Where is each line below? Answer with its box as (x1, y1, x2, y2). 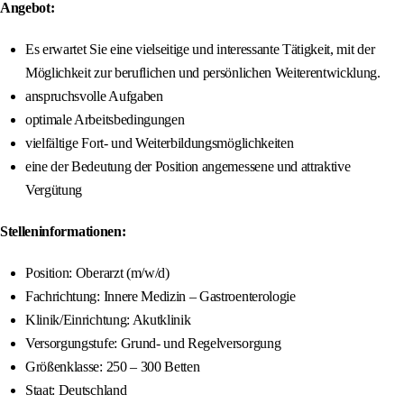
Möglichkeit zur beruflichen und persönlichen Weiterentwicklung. (25, 65, 381, 81)
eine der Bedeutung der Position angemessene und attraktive (25, 159, 351, 175)
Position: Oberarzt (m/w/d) (25, 265, 170, 281)
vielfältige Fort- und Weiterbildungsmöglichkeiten (25, 135, 294, 151)
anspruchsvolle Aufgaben (25, 88, 163, 105)
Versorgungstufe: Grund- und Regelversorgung (25, 335, 281, 352)
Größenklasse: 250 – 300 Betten (25, 359, 200, 375)
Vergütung (25, 182, 83, 198)
